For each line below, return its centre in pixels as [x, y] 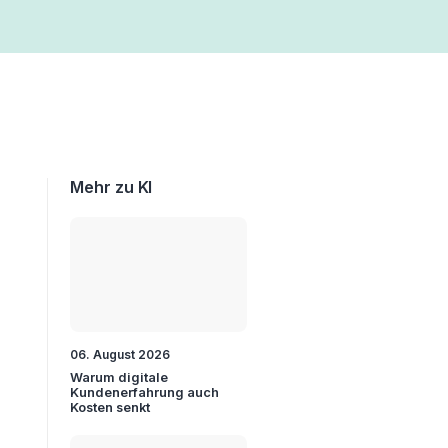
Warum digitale [119, 377]
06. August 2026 [120, 354]
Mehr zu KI [111, 187]
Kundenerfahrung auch [145, 392]
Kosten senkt [110, 407]
